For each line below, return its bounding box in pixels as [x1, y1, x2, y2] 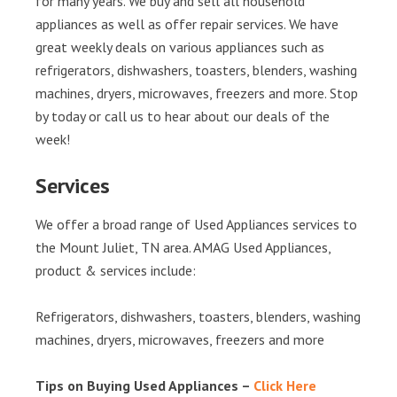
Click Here [253, 377, 316, 394]
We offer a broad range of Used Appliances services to [35, 215, 357, 233]
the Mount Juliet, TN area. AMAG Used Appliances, [35, 238, 331, 256]
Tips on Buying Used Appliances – [35, 377, 253, 394]
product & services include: [35, 261, 196, 279]
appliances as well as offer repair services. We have [35, 15, 339, 33]
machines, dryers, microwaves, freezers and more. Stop [35, 84, 358, 102]
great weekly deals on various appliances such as [35, 38, 324, 56]
